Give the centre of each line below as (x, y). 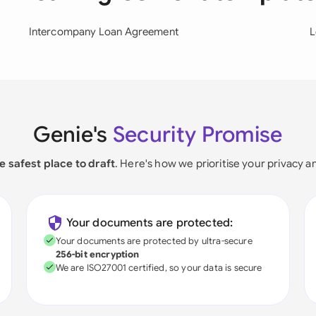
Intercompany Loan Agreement (103, 32)
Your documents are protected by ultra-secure (154, 241)
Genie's (73, 135)
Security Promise (197, 135)
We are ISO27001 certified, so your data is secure (159, 268)
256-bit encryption (97, 254)
